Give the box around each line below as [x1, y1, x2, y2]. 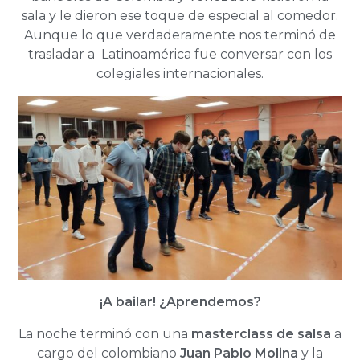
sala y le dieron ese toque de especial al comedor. [22, 8, 338, 24]
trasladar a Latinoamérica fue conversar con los [28, 47, 332, 63]
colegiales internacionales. [96, 66, 264, 82]
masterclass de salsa [191, 325, 331, 342]
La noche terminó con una [18, 325, 191, 342]
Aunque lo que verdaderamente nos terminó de [24, 27, 336, 43]
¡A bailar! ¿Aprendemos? [99, 293, 261, 309]
